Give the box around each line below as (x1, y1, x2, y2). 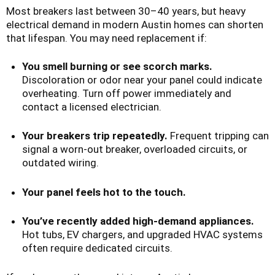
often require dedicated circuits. (21, 242, 172, 255)
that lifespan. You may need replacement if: (6, 31, 207, 44)
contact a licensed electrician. (21, 100, 161, 113)
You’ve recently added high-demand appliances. (21, 215, 254, 228)
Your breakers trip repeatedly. (21, 130, 168, 142)
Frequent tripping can (167, 130, 269, 142)
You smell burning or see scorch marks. (21, 60, 212, 72)
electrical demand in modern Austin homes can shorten (6, 18, 263, 31)
